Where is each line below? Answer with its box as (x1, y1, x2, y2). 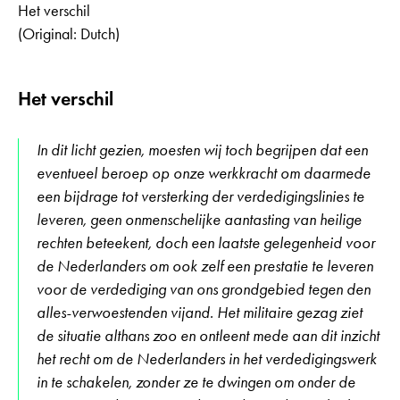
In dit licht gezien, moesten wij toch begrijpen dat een (37, 140, 368, 161)
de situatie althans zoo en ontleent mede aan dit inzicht (37, 326, 379, 346)
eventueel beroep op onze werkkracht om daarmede (37, 163, 371, 184)
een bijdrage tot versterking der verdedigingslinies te (37, 187, 364, 207)
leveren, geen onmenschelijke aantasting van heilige (37, 210, 362, 230)
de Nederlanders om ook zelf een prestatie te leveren (37, 256, 373, 277)
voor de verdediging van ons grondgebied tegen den (37, 279, 371, 300)
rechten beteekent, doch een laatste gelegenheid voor (37, 233, 375, 254)
